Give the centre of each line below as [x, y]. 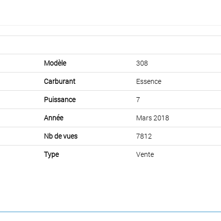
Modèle [55, 63]
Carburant [60, 81]
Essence [149, 81]
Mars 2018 [153, 117]
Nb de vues [61, 136]
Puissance [60, 99]
